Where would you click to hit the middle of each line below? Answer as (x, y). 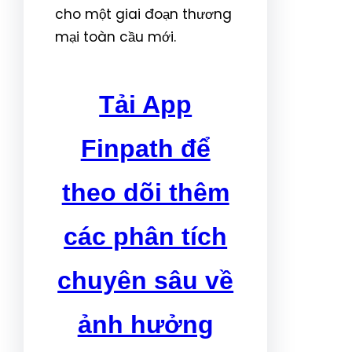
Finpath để (145, 148)
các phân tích (146, 236)
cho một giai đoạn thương (143, 14)
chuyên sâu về (146, 280)
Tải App (146, 104)
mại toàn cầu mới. (115, 37)
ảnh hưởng (145, 324)
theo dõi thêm (145, 192)
